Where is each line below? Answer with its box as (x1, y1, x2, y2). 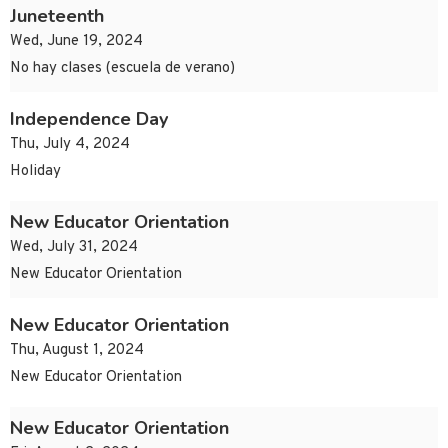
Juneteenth (10, 4, 104, 29)
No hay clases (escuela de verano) (10, 59, 235, 79)
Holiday (10, 162, 61, 182)
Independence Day (10, 107, 168, 132)
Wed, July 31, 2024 (10, 238, 138, 258)
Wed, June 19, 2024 (10, 32, 143, 52)
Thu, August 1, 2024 (10, 341, 144, 361)
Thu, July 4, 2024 (10, 135, 130, 155)
